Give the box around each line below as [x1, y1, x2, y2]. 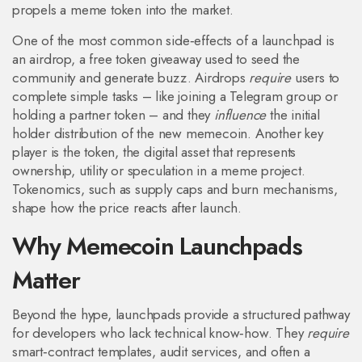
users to [291, 68, 340, 87]
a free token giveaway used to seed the [78, 49, 301, 69]
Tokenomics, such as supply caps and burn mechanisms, [12, 179, 338, 199]
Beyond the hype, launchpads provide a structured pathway [12, 305, 350, 324]
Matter [12, 263, 80, 297]
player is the [12, 142, 85, 162]
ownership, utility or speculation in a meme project [12, 161, 301, 180]
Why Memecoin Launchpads [12, 229, 302, 263]
